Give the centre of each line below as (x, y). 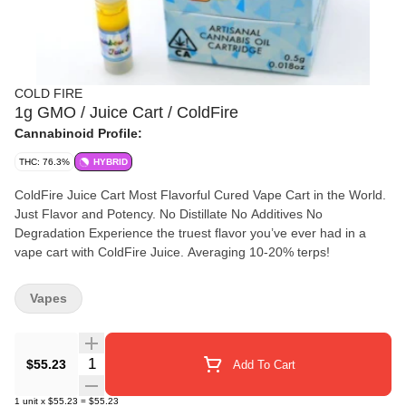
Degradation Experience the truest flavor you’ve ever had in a (52, 233)
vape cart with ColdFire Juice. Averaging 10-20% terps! (259, 252)
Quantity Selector (132, 361)
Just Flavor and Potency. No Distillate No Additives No (87, 214)
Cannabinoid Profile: (78, 133)
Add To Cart (264, 364)
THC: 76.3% (44, 162)
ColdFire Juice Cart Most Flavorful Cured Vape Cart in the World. (200, 195)
